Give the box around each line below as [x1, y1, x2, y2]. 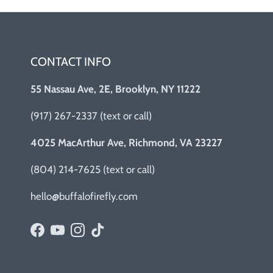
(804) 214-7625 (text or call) [30, 163, 155, 176]
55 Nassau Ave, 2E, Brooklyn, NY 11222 [30, 83, 200, 96]
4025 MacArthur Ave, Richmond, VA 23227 [30, 136, 222, 149]
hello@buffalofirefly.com [30, 190, 138, 203]
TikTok [97, 230, 124, 243]
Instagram [77, 230, 120, 243]
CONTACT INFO [30, 54, 111, 69]
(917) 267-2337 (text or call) [30, 110, 152, 122]
